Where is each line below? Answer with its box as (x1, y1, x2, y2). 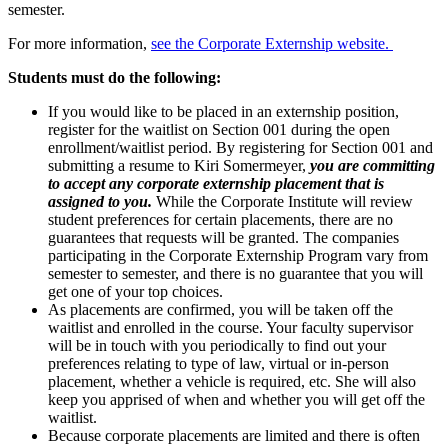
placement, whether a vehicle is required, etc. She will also (48, 373, 416, 391)
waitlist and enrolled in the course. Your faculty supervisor (48, 319, 413, 337)
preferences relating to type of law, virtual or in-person (48, 355, 389, 373)
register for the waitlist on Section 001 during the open (48, 121, 390, 139)
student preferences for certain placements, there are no (48, 211, 393, 229)
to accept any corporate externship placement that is (48, 175, 384, 193)
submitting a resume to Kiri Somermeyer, (48, 157, 306, 175)
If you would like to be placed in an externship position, (48, 103, 399, 121)
